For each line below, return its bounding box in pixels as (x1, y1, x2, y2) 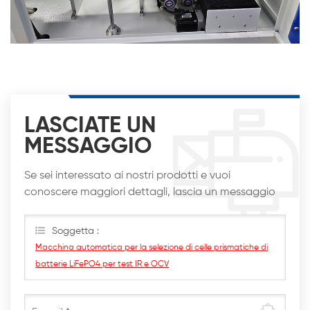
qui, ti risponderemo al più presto (24, 203, 189, 215)
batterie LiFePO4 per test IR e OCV (35, 260, 169, 269)
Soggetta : (52, 226, 99, 237)
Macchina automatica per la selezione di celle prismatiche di (35, 244, 268, 253)
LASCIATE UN (24, 115, 156, 138)
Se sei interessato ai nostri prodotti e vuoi (24, 170, 230, 182)
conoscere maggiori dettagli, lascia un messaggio (24, 187, 275, 199)
